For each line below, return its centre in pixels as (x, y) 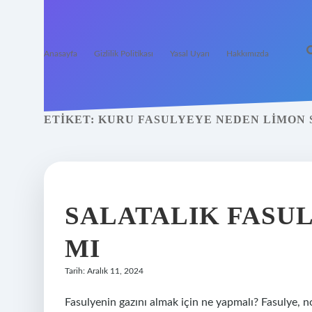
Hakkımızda (248, 54)
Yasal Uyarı (190, 54)
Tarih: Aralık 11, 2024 (104, 271)
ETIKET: (71, 119)
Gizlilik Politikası (124, 54)
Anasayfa (61, 54)
